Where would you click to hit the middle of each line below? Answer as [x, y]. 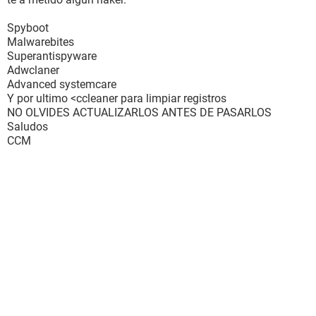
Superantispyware [52, 56]
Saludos [28, 127]
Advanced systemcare [62, 84]
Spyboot [28, 28]
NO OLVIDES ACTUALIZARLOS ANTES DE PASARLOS [139, 113]
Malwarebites [41, 42]
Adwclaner [33, 70]
